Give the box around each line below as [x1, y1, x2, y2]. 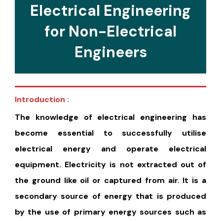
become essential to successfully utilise [15, 127, 206, 138]
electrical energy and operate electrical [15, 143, 206, 154]
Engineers [74, 42, 147, 62]
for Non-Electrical [44, 21, 177, 41]
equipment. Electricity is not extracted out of [15, 159, 206, 170]
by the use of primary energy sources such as [15, 206, 206, 217]
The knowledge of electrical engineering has [15, 111, 206, 122]
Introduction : [15, 94, 69, 105]
